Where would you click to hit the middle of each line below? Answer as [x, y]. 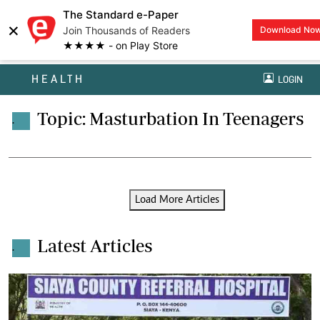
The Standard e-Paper [121, 15]
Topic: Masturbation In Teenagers [170, 119]
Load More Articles [177, 200]
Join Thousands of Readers [126, 30]
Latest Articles [95, 246]
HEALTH [58, 79]
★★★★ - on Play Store [120, 45]
